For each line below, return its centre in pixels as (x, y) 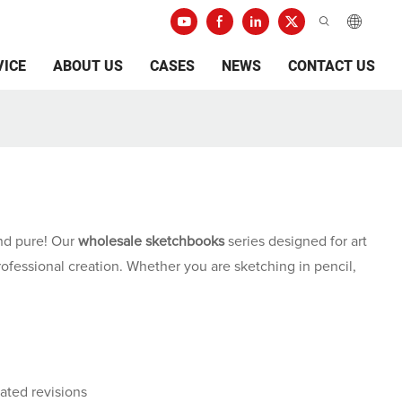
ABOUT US (88, 66)
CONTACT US (332, 66)
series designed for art (296, 241)
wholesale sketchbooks (151, 241)
